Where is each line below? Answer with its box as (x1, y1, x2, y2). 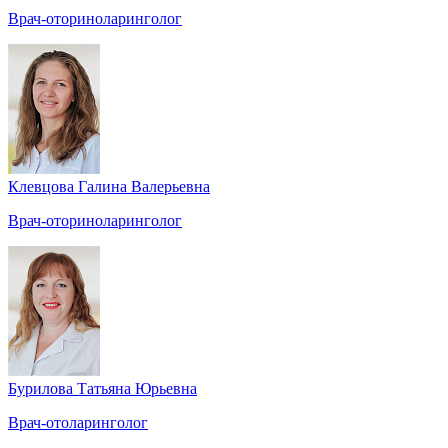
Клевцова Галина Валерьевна (8, 178, 210, 196)
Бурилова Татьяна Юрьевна (8, 380, 197, 398)
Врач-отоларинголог (8, 414, 148, 432)
